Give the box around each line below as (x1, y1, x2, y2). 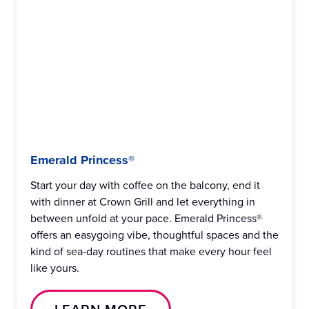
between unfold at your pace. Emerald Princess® (30, 210, 262, 226)
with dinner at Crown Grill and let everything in (30, 194, 255, 209)
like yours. (30, 260, 79, 275)
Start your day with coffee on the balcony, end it (30, 177, 260, 192)
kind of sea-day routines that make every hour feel (30, 243, 272, 259)
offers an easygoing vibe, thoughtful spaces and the (30, 227, 279, 242)
